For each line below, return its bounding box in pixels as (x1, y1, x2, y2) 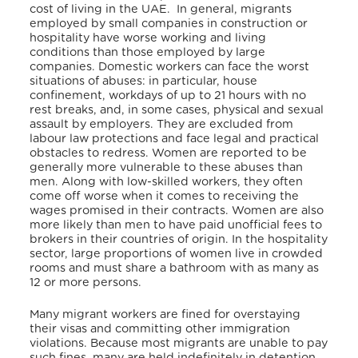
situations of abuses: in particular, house (30, 74, 258, 87)
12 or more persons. (30, 276, 145, 288)
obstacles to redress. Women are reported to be (30, 146, 308, 159)
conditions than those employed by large (30, 46, 266, 58)
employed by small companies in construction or (30, 17, 308, 30)
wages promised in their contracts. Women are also (30, 204, 324, 217)
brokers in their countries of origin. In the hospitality (30, 233, 328, 245)
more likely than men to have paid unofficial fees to (30, 218, 323, 231)
